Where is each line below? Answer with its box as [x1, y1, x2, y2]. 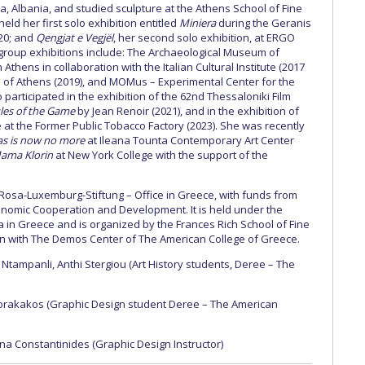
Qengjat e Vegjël [36, 30, 113, 45]
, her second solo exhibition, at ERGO [113, 30, 295, 45]
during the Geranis [218, 15, 311, 30]
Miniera [179, 15, 218, 30]
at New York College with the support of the [53, 147, 268, 162]
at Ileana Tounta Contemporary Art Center [87, 133, 294, 147]
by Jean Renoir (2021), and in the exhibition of [75, 103, 299, 118]
